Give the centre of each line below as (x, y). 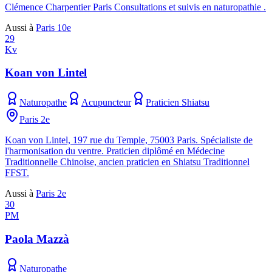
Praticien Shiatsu (178, 103)
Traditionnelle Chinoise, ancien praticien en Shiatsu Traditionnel (127, 162)
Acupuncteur (106, 103)
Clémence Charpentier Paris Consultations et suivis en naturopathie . (135, 7)
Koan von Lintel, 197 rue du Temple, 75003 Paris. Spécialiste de (129, 140)
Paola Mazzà (37, 239)
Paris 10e (53, 27)
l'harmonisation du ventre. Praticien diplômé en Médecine (115, 151)
